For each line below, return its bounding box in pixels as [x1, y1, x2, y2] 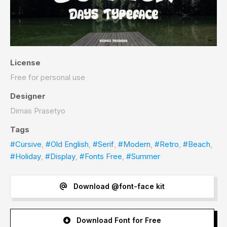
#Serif [93, 139, 114, 149]
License [10, 57, 41, 67]
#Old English [46, 139, 89, 149]
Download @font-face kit [71, 182, 165, 191]
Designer [10, 91, 46, 101]
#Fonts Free [80, 151, 122, 161]
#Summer [126, 151, 160, 161]
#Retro [155, 139, 179, 149]
